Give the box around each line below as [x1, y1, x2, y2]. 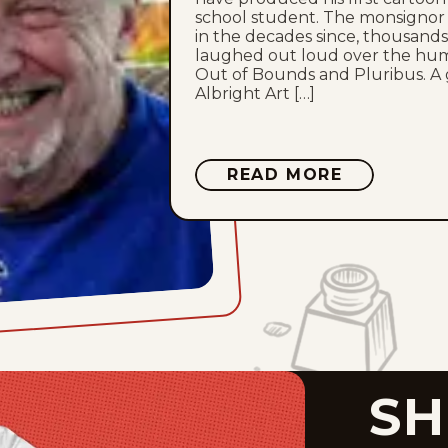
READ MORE [227, 164, 343, 184]
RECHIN [341, 195, 414, 215]
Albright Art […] [195, 83, 315, 103]
